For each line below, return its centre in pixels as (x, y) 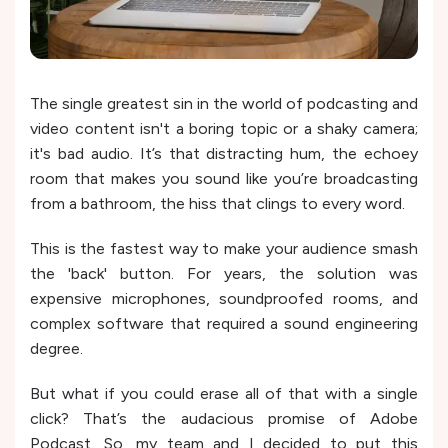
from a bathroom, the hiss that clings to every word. (219, 203)
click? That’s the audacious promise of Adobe (224, 418)
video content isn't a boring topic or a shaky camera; (224, 128)
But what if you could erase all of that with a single (224, 393)
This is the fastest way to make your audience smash (224, 248)
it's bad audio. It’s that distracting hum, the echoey (224, 153)
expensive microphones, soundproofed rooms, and (224, 298)
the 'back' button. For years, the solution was (224, 273)
